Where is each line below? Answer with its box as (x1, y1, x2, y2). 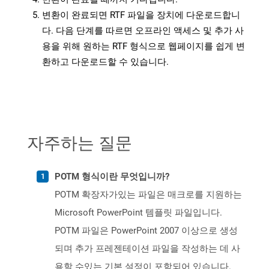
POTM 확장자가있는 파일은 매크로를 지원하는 (55, 189, 242, 201)
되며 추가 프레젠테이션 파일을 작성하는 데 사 (55, 243, 240, 255)
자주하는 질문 (27, 131, 132, 154)
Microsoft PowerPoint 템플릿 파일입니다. (55, 207, 222, 219)
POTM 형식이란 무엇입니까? (55, 171, 169, 183)
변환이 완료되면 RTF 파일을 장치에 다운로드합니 (42, 10, 240, 21)
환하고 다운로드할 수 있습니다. (42, 56, 169, 68)
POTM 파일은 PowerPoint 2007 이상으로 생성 (55, 225, 238, 237)
